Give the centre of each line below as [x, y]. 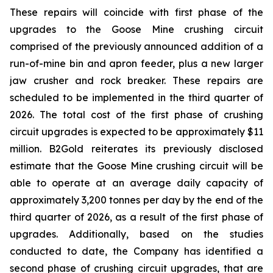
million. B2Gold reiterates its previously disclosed [136, 149]
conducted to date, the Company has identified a [136, 251]
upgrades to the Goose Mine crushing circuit [136, 29]
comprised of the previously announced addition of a [136, 46]
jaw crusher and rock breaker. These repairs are [136, 80]
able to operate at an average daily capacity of [136, 183]
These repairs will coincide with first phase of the [136, 12]
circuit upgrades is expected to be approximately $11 [136, 132]
